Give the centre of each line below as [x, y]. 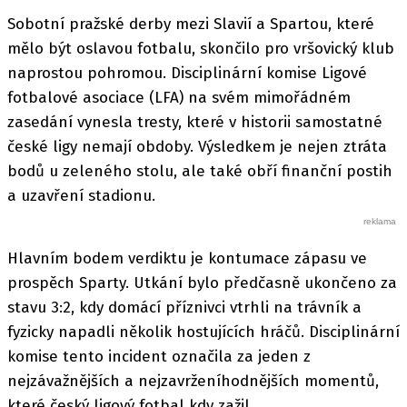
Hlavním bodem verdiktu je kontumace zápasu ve [187, 258]
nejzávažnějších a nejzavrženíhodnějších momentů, [193, 381]
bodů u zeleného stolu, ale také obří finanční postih [200, 172]
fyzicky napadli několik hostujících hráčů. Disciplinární [203, 332]
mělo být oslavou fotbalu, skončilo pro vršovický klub [201, 49]
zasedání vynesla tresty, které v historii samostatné [195, 123]
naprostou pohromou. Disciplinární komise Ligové [187, 74]
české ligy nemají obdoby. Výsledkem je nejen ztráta [197, 147]
